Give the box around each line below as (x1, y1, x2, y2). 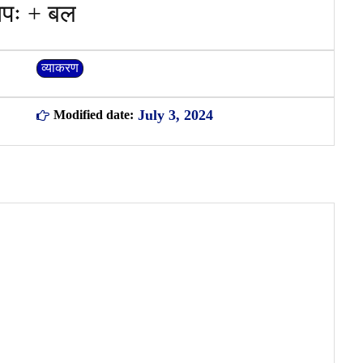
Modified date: (53, 107, 134, 122)
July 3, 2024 (137, 106, 213, 123)
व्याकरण (41, 61, 79, 75)
